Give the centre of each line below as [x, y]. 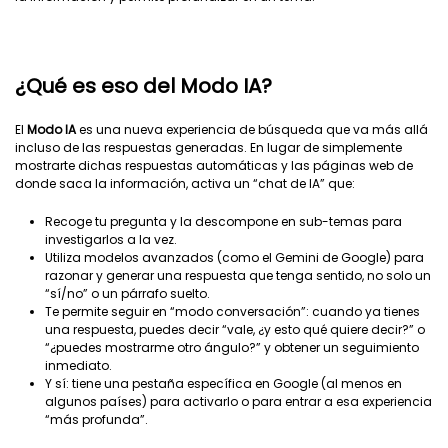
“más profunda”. [96, 419]
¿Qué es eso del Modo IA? [143, 86]
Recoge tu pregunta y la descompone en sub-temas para [223, 221]
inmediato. [78, 365]
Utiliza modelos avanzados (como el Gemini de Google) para [234, 257]
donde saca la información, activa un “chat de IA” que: [185, 183]
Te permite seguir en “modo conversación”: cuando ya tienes [232, 311]
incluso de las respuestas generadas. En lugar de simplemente [208, 147]
